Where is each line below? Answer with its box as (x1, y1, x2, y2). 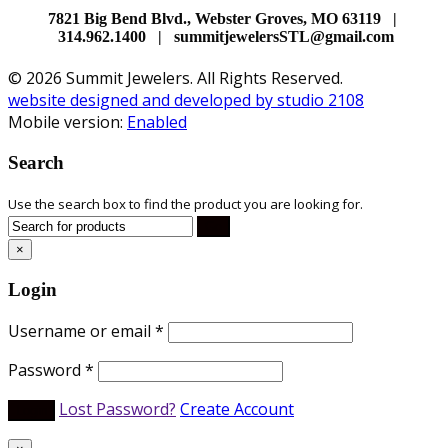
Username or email (8, 319, 155, 342)
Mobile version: (8, 110, 127, 133)
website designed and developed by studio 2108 (8, 88, 364, 111)
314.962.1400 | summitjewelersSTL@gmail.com (54, 27, 394, 45)
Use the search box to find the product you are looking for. (8, 195, 363, 214)
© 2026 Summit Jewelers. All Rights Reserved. (8, 66, 343, 89)
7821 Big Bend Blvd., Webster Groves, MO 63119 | (47, 9, 401, 27)
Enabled (127, 110, 187, 133)
